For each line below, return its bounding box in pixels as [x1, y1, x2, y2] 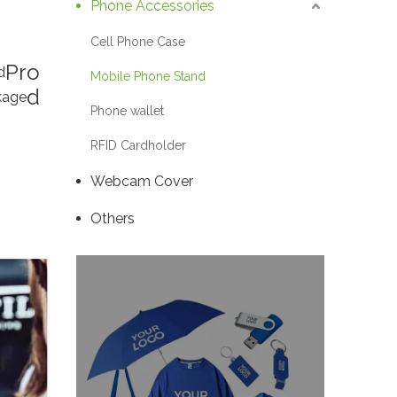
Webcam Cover [90, 173, 193, 191]
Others [90, 210, 135, 228]
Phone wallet [90, 104, 164, 119]
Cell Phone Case [90, 35, 185, 50]
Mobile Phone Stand [90, 69, 206, 84]
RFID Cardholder [90, 138, 186, 153]
